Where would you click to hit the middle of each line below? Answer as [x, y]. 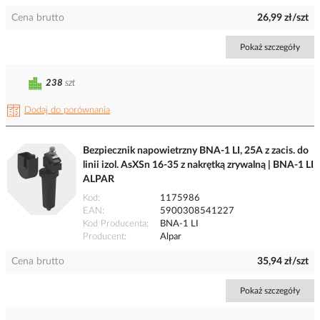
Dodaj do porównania [67, 111]
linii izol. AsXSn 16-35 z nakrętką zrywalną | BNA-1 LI [198, 165]
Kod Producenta [115, 224]
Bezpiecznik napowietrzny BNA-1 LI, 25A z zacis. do [196, 151]
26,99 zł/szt [283, 18]
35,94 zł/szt [283, 262]
